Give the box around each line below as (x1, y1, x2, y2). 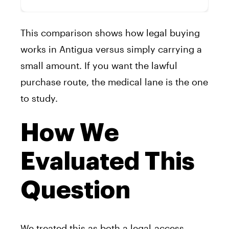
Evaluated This (20, 149, 195, 174)
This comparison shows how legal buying (20, 27, 200, 38)
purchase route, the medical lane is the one (20, 76, 208, 87)
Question (20, 177, 130, 202)
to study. (20, 92, 58, 104)
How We (20, 120, 119, 145)
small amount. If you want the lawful (20, 59, 177, 71)
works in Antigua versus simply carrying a (20, 43, 202, 55)
